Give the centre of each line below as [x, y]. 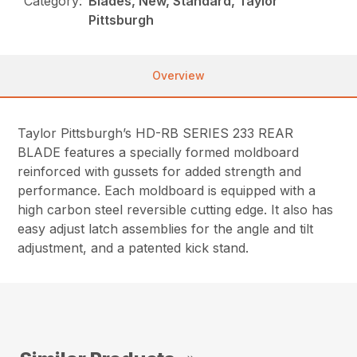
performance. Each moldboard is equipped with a [167, 191]
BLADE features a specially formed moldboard [159, 153]
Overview [178, 76]
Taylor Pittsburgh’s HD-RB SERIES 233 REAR [156, 133]
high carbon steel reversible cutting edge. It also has [176, 210]
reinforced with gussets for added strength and [160, 172]
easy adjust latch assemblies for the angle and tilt [166, 229]
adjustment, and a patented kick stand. [133, 248]
